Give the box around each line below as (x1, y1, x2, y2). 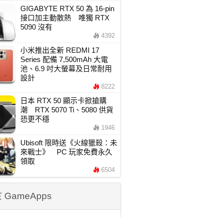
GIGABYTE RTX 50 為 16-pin (20, 4, 114, 13)
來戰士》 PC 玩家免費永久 (20, 148, 112, 156)
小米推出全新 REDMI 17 (20, 46, 99, 54)
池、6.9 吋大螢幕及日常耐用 (20, 64, 112, 73)
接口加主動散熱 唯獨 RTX (20, 14, 109, 22)
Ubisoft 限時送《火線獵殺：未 (20, 139, 117, 147)
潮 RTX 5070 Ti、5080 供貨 (20, 106, 113, 114)
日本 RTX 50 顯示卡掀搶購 (20, 96, 107, 105)
